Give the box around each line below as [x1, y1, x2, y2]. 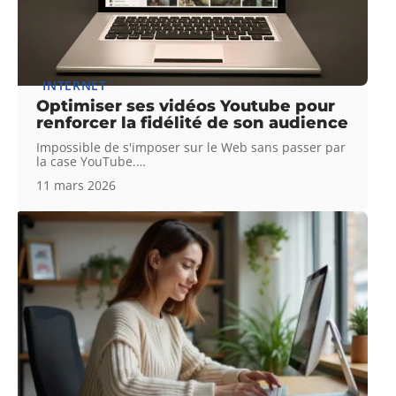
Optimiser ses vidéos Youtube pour [36, 96, 336, 117]
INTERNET [42, 77, 107, 95]
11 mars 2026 [36, 177, 117, 194]
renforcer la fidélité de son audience [36, 113, 349, 133]
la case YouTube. [36, 153, 137, 171]
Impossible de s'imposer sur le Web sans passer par [36, 139, 346, 156]
